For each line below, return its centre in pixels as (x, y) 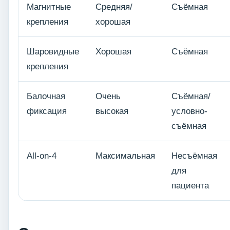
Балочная (46, 97)
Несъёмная (194, 156)
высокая (112, 111)
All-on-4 (42, 156)
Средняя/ (114, 7)
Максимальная (125, 156)
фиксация (47, 111)
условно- (189, 111)
